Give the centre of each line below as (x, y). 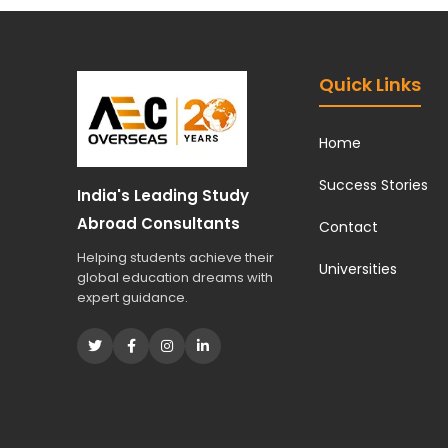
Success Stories (374, 185)
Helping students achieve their (176, 258)
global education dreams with (175, 278)
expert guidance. (133, 298)
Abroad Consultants (159, 224)
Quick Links (370, 84)
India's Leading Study (163, 196)
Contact (349, 227)
